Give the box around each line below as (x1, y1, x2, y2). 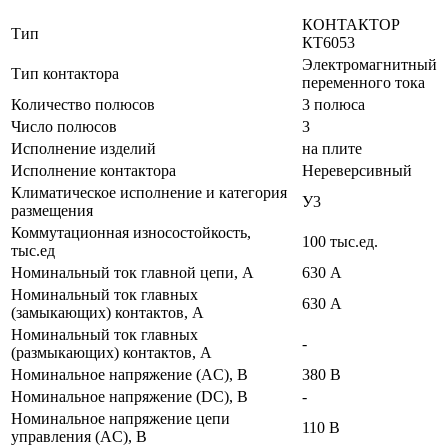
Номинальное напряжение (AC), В (11, 365, 248, 383)
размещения (11, 201, 93, 219)
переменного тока (302, 73, 425, 91)
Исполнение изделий (11, 139, 156, 157)
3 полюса (302, 95, 365, 113)
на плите (302, 139, 362, 157)
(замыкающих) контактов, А (11, 303, 204, 321)
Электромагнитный (302, 55, 437, 73)
